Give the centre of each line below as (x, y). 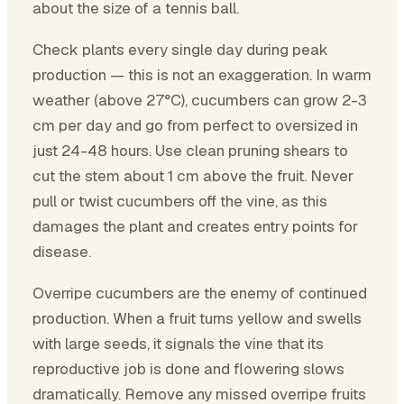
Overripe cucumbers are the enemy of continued (200, 293)
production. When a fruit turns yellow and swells (197, 318)
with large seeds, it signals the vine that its (178, 344)
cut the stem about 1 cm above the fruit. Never (193, 176)
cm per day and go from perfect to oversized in (195, 125)
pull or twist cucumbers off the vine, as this (180, 201)
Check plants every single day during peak (180, 50)
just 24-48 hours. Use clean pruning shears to (190, 151)
